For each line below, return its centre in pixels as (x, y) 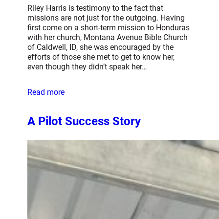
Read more (46, 92)
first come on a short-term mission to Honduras (109, 27)
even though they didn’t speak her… (87, 66)
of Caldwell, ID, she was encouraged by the (100, 47)
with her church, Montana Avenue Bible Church (108, 37)
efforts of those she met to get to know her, (101, 57)
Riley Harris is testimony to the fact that (95, 8)
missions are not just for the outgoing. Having (106, 18)
